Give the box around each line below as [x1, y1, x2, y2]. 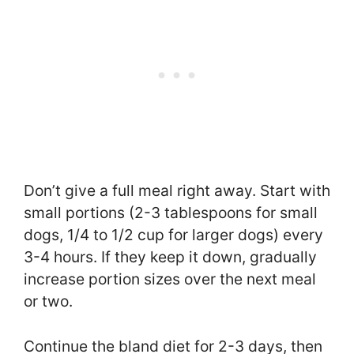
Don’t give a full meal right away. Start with [24, 180, 330, 200]
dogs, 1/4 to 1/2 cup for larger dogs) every [24, 224, 323, 244]
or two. [24, 291, 73, 311]
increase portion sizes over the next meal [24, 269, 316, 288]
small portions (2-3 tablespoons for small [24, 202, 318, 222]
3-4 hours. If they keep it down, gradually [24, 247, 317, 266]
